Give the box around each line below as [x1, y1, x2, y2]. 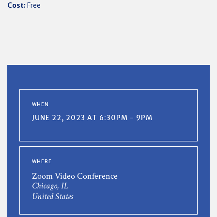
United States [32, 190, 73, 202]
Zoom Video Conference [32, 170, 118, 182]
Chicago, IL [32, 180, 68, 191]
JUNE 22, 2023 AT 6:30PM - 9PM [32, 113, 153, 122]
